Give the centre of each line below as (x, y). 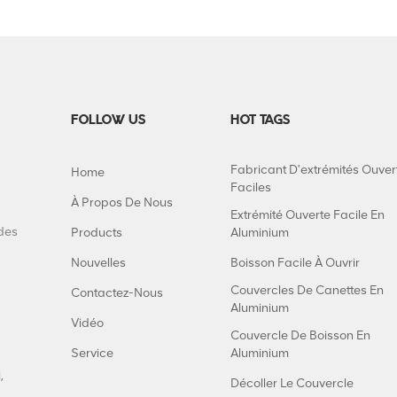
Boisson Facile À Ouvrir (295, 263)
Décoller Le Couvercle (292, 384)
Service (92, 354)
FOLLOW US (108, 121)
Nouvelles (98, 263)
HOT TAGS (260, 121)
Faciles (251, 188)
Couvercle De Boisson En (300, 336)
